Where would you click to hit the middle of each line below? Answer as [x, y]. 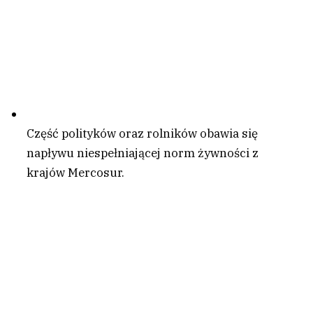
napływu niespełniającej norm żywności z [143, 153]
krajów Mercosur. [75, 172]
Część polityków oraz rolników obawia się [142, 133]
